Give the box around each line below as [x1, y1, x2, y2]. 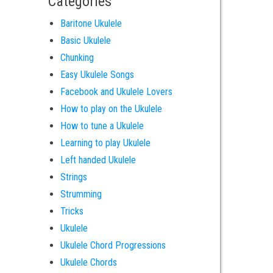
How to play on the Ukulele [60, 103, 162, 115]
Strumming [60, 188, 102, 200]
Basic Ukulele [60, 35, 111, 46]
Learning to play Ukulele [60, 137, 151, 149]
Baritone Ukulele [60, 18, 122, 29]
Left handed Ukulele [60, 154, 136, 166]
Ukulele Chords [60, 257, 117, 268]
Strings [60, 171, 87, 183]
